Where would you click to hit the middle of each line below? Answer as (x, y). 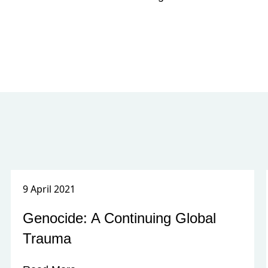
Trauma (47, 238)
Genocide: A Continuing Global (120, 218)
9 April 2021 (49, 189)
